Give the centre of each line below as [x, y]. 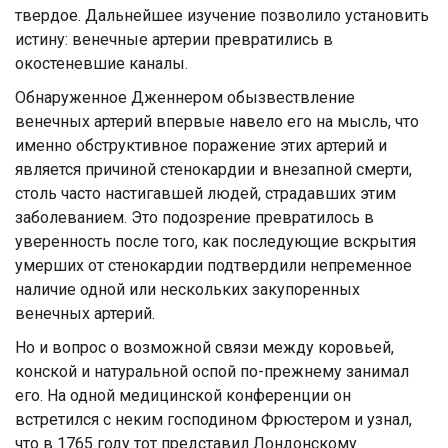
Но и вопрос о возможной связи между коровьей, [204, 348]
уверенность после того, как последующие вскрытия [215, 242]
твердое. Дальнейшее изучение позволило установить [222, 16]
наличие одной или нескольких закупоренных [187, 290]
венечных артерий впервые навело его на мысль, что [217, 122]
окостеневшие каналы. [101, 64]
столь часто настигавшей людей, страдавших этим [205, 194]
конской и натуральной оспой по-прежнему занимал [212, 372]
